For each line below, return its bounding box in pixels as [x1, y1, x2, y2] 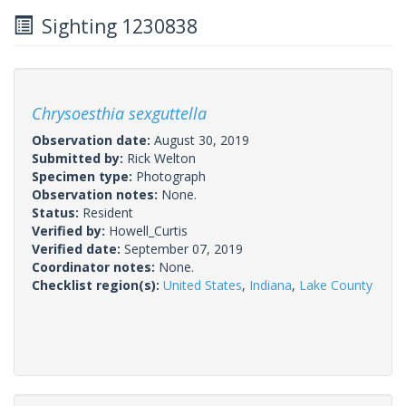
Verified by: [32, 221, 109, 239]
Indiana [249, 275, 292, 294]
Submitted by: [32, 149, 127, 167]
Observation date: [32, 130, 154, 149]
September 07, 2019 [124, 239, 243, 257]
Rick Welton [127, 149, 196, 167]
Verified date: [32, 239, 124, 257]
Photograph [136, 167, 206, 185]
